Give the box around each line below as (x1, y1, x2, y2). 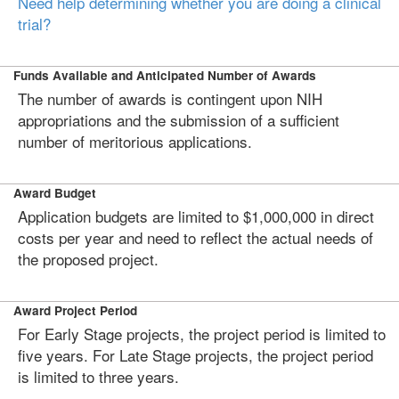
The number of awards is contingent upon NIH (18, 87, 322, 110)
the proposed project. (18, 248, 159, 270)
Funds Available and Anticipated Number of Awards (13, 67, 316, 84)
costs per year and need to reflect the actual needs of (18, 226, 373, 248)
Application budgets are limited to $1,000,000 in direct (18, 205, 374, 227)
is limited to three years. (18, 365, 179, 387)
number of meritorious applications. (18, 130, 252, 152)
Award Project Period (13, 302, 137, 319)
